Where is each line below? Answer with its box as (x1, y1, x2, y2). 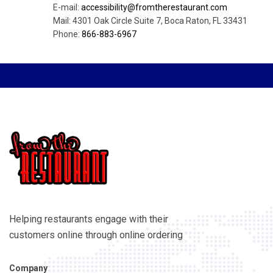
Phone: (52, 29, 82, 39)
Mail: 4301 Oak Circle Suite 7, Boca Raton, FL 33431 (52, 15, 247, 26)
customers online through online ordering (9, 229, 183, 241)
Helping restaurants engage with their (9, 213, 168, 225)
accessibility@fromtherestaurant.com (80, 2, 227, 12)
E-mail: (52, 2, 81, 12)
